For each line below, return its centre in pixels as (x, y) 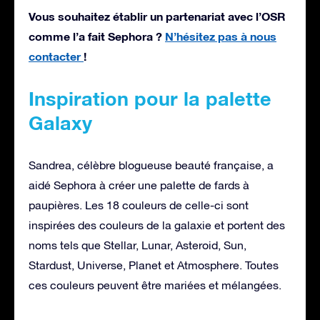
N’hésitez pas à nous (221, 36)
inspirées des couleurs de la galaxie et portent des (157, 225)
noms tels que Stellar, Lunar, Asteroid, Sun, (137, 245)
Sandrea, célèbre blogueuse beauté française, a (151, 165)
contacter (56, 56)
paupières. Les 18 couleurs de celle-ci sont (139, 205)
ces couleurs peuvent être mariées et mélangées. (155, 285)
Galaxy (60, 122)
